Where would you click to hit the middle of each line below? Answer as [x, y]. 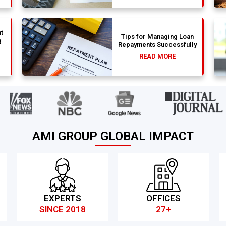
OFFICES [163, 199]
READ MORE [157, 56]
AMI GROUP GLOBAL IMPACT [113, 136]
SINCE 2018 [62, 210]
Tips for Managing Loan [157, 37]
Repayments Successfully [157, 45]
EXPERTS [62, 199]
